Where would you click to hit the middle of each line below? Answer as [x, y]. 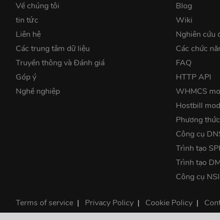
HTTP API [194, 77]
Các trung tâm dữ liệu [53, 48]
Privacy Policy [109, 203]
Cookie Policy [169, 203]
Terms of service [44, 203]
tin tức [27, 20]
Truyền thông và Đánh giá [60, 63]
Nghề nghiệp [38, 91]
